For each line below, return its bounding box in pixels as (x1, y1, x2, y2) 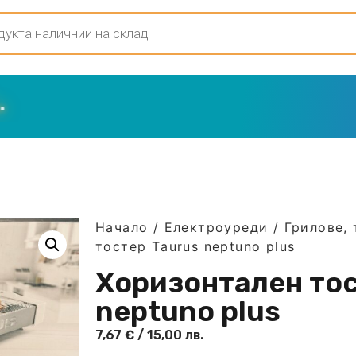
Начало (95, 219, 149, 235)
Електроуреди (164, 219, 269, 235)
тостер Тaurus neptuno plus (95, 238, 296, 254)
